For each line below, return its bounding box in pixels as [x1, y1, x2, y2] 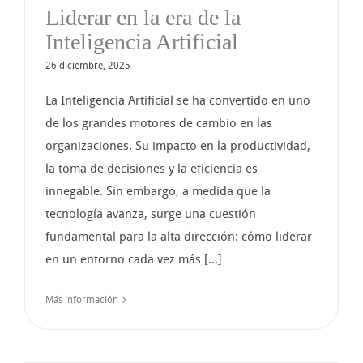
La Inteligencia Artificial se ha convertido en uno [45, 92, 310, 108]
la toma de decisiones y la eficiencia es [45, 160, 258, 176]
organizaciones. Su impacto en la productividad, [45, 138, 310, 153]
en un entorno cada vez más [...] [45, 251, 222, 267]
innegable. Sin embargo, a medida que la [45, 183, 271, 199]
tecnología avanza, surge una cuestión [45, 206, 256, 221]
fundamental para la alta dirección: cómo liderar [45, 228, 312, 244]
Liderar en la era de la [45, 4, 241, 30]
